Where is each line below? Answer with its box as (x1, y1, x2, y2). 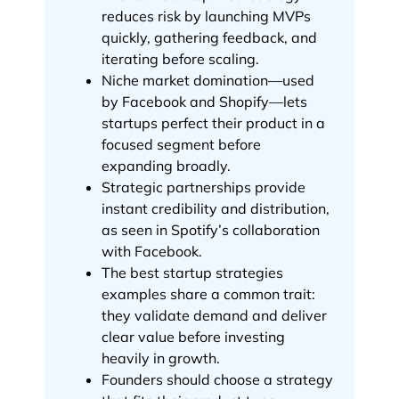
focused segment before (102, 134, 261, 153)
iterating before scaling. (102, 49, 259, 68)
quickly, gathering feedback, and (102, 28, 317, 46)
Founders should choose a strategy (102, 370, 333, 388)
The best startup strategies (102, 263, 283, 281)
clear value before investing (102, 327, 285, 346)
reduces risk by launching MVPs (102, 6, 311, 25)
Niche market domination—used (102, 70, 314, 89)
